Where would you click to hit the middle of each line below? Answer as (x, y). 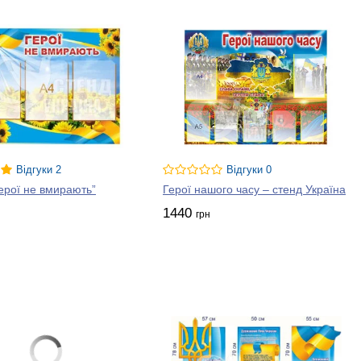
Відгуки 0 (249, 170)
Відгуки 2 (39, 170)
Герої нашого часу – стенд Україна (254, 190)
